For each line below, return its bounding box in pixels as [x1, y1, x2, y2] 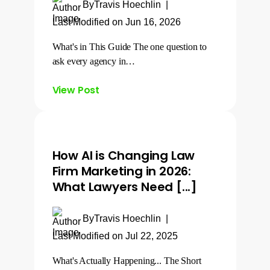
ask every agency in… [52, 56, 136, 66]
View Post [52, 83, 100, 97]
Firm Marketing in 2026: [52, 163, 191, 180]
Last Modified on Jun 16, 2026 [52, 17, 181, 27]
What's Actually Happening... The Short [52, 256, 201, 266]
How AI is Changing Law [52, 147, 195, 164]
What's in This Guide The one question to [52, 42, 207, 52]
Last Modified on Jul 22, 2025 [52, 231, 178, 241]
